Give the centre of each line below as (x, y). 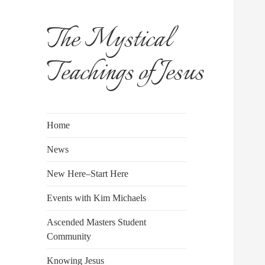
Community (69, 237)
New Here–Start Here (88, 174)
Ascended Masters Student (97, 222)
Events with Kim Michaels (97, 198)
